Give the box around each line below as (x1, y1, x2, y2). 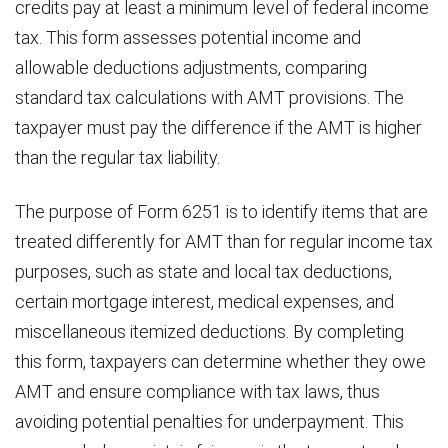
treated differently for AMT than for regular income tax (15, 231, 433, 252)
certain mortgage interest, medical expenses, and (15, 291, 394, 312)
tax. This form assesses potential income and (15, 27, 361, 48)
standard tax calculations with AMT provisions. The (15, 87, 404, 108)
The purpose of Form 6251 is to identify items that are (15, 201, 428, 222)
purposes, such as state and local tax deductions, (15, 261, 392, 282)
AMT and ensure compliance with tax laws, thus (15, 381, 380, 402)
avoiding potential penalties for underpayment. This (15, 411, 404, 432)
